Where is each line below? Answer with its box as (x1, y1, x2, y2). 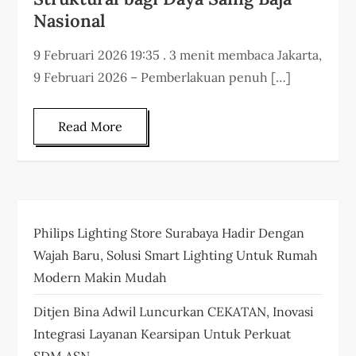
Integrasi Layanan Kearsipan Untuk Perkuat (33, 325, 292, 342)
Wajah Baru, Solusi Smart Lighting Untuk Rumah (33, 246, 319, 263)
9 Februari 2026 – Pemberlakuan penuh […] (33, 68, 292, 85)
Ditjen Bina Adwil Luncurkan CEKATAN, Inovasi (33, 303, 315, 319)
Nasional (33, 9, 106, 32)
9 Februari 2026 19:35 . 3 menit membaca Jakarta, (33, 46, 323, 63)
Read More (58, 118, 123, 134)
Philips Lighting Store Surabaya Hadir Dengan (33, 224, 305, 241)
